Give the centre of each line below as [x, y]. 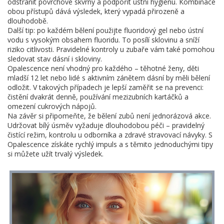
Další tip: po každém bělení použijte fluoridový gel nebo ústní [105, 30]
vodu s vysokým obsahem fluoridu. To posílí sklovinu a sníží [103, 40]
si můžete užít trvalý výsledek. [55, 154]
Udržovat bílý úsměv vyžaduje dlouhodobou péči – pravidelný [106, 125]
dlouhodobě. [28, 21]
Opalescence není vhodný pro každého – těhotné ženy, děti [103, 68]
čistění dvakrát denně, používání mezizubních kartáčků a [98, 97]
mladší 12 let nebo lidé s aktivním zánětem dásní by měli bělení [109, 78]
